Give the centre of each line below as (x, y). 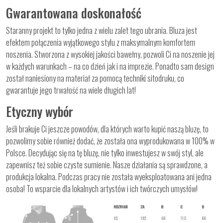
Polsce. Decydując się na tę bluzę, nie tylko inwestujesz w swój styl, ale (105, 153)
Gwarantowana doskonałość (74, 13)
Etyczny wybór (40, 111)
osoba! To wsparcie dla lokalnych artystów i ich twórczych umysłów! (102, 189)
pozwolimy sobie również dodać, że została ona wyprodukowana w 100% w (110, 141)
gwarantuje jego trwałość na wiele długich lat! (71, 90)
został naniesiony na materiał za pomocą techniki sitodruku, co (95, 78)
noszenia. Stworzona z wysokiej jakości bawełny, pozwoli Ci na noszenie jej (110, 55)
